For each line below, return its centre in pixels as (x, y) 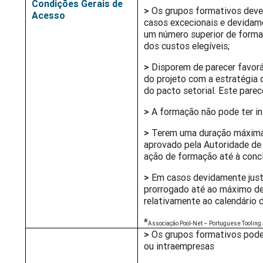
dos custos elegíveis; (187, 46)
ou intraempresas (179, 246)
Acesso (49, 16)
